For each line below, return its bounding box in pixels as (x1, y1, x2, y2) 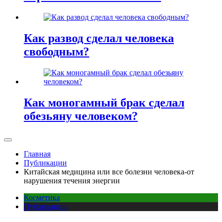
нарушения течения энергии (24, 176, 120, 185)
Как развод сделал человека (24, 32, 174, 45)
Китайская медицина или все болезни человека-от (24, 167, 194, 176)
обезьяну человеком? (24, 109, 138, 122)
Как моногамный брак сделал (24, 96, 184, 109)
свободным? (24, 45, 89, 58)
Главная (24, 149, 51, 158)
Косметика (24, 193, 60, 202)
